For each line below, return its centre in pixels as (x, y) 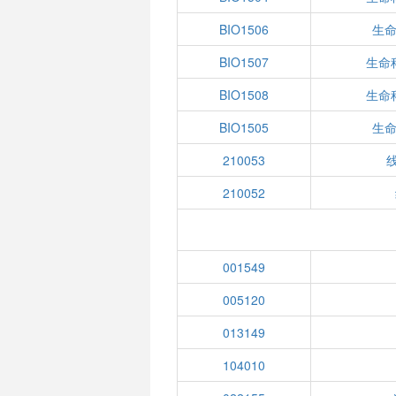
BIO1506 (244, 29)
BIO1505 (244, 127)
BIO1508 (244, 95)
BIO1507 (244, 62)
